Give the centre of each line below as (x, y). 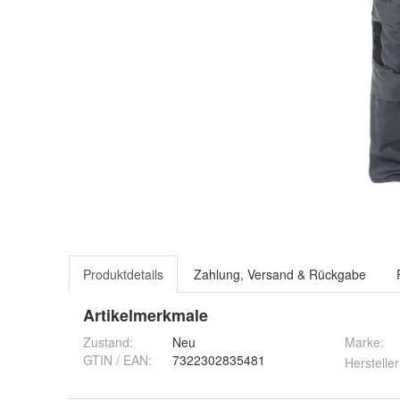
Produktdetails (123, 275)
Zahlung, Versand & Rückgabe (280, 275)
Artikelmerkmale (146, 316)
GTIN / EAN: (117, 360)
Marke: (364, 342)
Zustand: (108, 342)
